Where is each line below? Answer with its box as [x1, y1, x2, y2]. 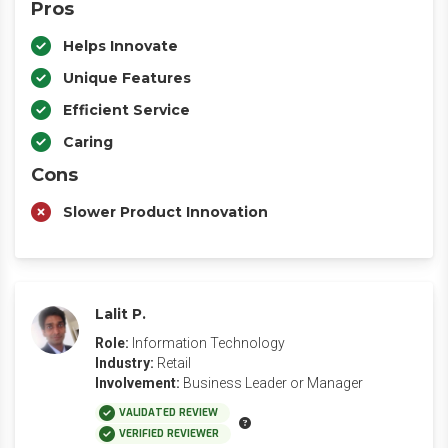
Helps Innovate [63, 37, 178, 55]
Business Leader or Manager [183, 375, 363, 391]
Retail [157, 355, 191, 371]
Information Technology [132, 335, 285, 351]
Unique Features [63, 69, 191, 87]
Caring [63, 133, 113, 151]
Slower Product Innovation [63, 203, 268, 221]
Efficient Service [63, 101, 190, 119]
